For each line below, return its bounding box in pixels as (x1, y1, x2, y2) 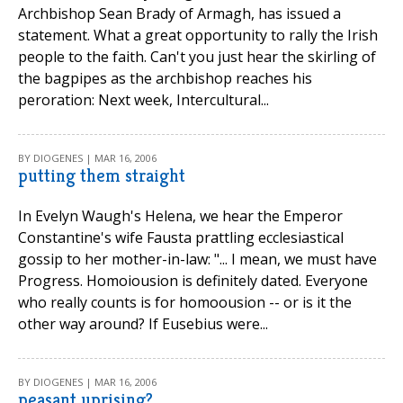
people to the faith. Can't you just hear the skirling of (18, 47, 376, 67)
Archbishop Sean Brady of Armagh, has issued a (18, 4, 341, 23)
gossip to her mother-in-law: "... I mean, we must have (18, 249, 377, 269)
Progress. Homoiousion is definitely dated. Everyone (18, 271, 368, 291)
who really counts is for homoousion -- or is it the (18, 292, 352, 312)
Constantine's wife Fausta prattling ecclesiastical (18, 228, 344, 247)
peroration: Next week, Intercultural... (18, 90, 269, 110)
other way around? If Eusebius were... (18, 314, 268, 334)
